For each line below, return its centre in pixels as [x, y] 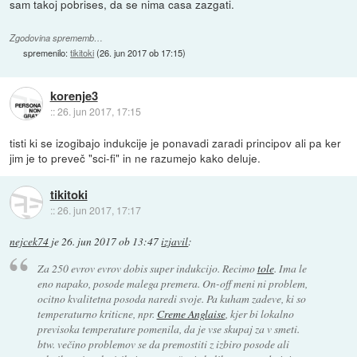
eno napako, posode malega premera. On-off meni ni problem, [172, 284]
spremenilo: [47, 52]
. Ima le [290, 269]
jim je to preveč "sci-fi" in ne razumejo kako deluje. [135, 158]
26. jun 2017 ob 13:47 [110, 242]
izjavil [175, 242]
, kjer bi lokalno [259, 314]
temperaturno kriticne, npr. [97, 314]
